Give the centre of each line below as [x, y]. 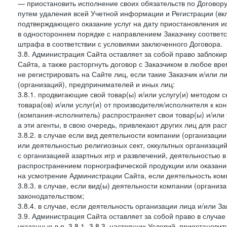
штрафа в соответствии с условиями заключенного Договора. [120, 44]
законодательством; [51, 196]
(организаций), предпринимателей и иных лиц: [96, 84]
